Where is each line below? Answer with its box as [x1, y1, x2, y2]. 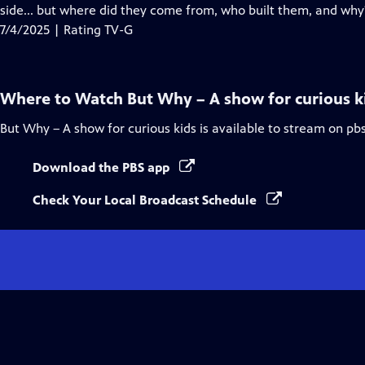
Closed [102, 2, 141, 17]
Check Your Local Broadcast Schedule [33, 192, 260, 208]
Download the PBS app [33, 160, 173, 175]
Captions [102, 21, 153, 37]
